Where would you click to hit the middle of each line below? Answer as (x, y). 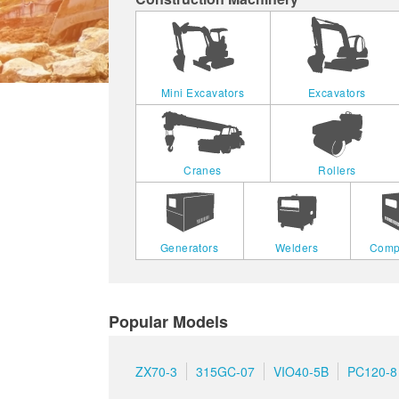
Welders (297, 248)
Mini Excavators (203, 93)
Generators (189, 248)
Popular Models (168, 322)
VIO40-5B (301, 372)
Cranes (203, 170)
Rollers (337, 170)
